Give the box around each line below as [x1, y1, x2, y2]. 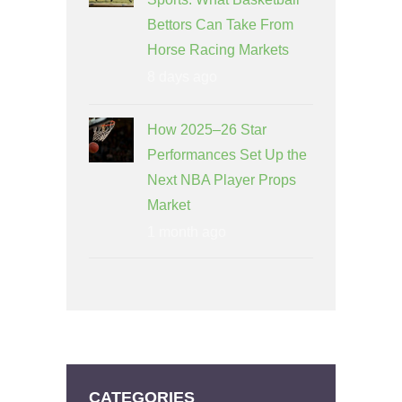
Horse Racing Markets [147, 42, 289, 58]
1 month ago [147, 224, 226, 240]
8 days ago [147, 69, 217, 85]
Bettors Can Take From [147, 17, 293, 33]
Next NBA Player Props [147, 172, 296, 188]
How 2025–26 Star [147, 122, 267, 138]
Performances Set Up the [147, 147, 307, 163]
